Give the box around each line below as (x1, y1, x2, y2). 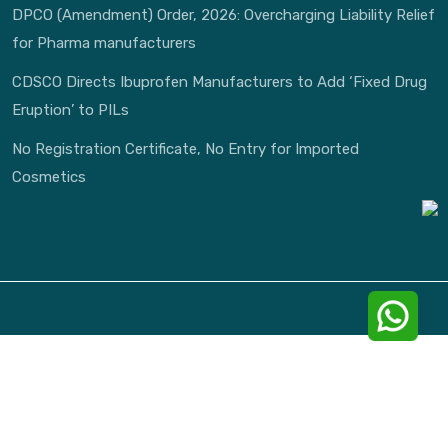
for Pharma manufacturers (12, 34, 196, 52)
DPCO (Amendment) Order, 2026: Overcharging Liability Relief (12, 6, 435, 24)
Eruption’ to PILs (12, 101, 129, 119)
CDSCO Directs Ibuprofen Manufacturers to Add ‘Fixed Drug (12, 73, 427, 91)
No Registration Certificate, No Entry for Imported (12, 140, 359, 158)
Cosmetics (12, 168, 86, 186)
